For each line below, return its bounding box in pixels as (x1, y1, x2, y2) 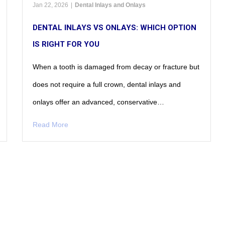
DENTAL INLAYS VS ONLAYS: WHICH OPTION (33, 23, 197, 32)
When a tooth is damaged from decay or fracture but (33, 62, 200, 71)
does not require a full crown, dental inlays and (33, 80, 181, 88)
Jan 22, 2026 (33, 1, 69, 9)
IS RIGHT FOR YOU (33, 39, 100, 49)
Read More (33, 120, 69, 129)
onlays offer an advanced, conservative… (33, 97, 165, 106)
